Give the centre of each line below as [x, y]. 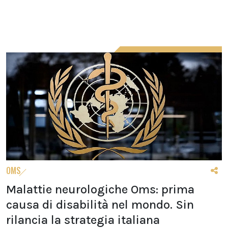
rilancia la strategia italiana [83, 220]
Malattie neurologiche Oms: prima [100, 189]
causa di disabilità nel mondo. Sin [100, 205]
